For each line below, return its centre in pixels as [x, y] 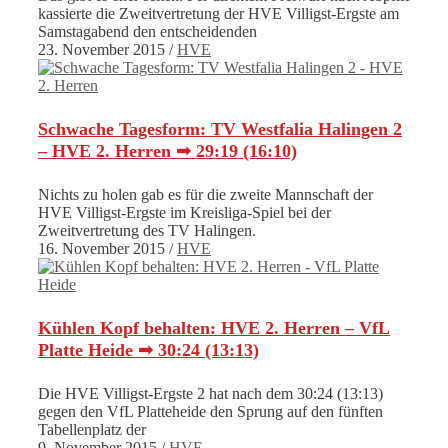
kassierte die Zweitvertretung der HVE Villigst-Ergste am [218, 14]
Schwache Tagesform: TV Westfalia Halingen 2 [220, 129]
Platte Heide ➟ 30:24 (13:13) [148, 350]
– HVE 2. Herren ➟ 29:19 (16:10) [167, 151]
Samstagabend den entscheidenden [147, 32]
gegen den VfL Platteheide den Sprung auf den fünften [210, 412]
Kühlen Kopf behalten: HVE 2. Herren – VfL [214, 328]
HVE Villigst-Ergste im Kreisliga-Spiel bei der [184, 213]
